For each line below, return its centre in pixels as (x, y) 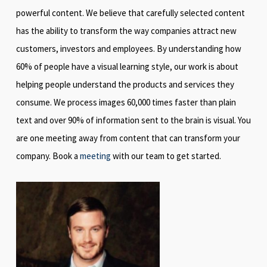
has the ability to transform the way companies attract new (126, 31)
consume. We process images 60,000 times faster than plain (126, 103)
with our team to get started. (166, 156)
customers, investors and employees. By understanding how (128, 49)
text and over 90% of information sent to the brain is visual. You (133, 120)
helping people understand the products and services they (125, 85)
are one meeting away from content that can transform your (128, 138)
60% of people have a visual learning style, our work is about (127, 67)
